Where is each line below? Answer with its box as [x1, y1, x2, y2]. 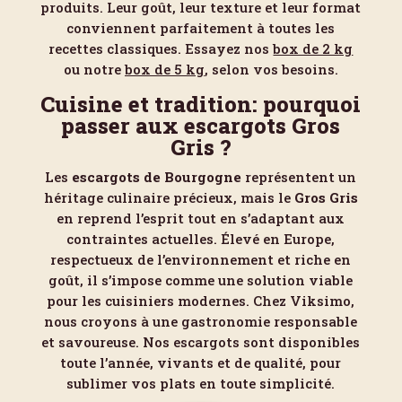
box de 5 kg [124, 60, 205, 78]
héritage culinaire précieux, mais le [43, 188, 294, 206]
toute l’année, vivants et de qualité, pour [60, 354, 342, 371]
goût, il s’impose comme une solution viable [48, 271, 354, 289]
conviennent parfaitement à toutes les [66, 19, 336, 37]
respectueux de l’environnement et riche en [50, 250, 352, 268]
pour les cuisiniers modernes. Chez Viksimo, [47, 292, 355, 310]
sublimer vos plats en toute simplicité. [66, 374, 336, 392]
